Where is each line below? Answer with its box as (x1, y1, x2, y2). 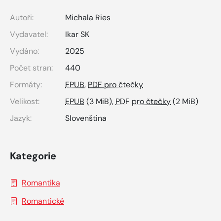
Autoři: (10, 12, 34, 23)
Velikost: (10, 96, 39, 107)
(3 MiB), (84, 96, 115, 107)
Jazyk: (10, 112, 32, 123)
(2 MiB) (171, 96, 198, 107)
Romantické (22, 195, 64, 206)
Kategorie (10, 149, 56, 162)
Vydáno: (10, 45, 39, 56)
